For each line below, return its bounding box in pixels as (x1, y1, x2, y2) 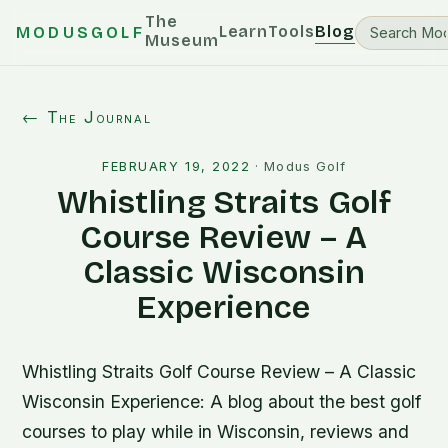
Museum (144, 31, 219, 50)
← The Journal (22, 107, 152, 127)
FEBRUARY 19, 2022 (102, 159, 251, 174)
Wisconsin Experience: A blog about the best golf (22, 391, 422, 412)
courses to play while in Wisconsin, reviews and (22, 421, 410, 442)
